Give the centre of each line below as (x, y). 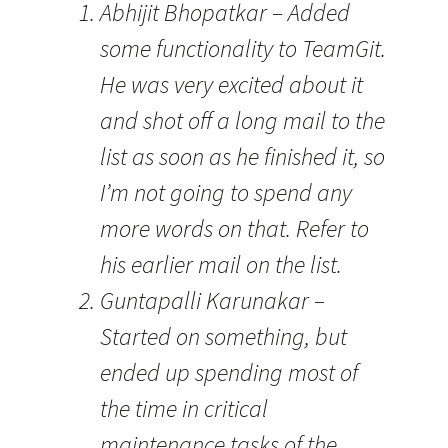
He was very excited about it (231, 84)
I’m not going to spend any (226, 192)
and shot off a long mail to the (242, 120)
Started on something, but (223, 336)
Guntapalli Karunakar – (212, 300)
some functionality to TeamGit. (243, 48)
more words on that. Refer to (234, 228)
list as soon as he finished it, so (242, 156)
